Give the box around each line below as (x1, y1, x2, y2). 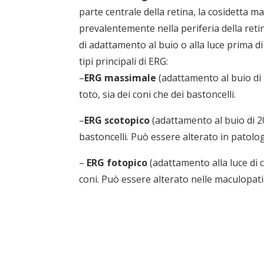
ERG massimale (84, 71, 157, 85)
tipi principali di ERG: (79, 55, 169, 68)
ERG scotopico (84, 114, 150, 127)
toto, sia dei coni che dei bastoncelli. (79, 88, 236, 101)
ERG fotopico (87, 156, 148, 170)
